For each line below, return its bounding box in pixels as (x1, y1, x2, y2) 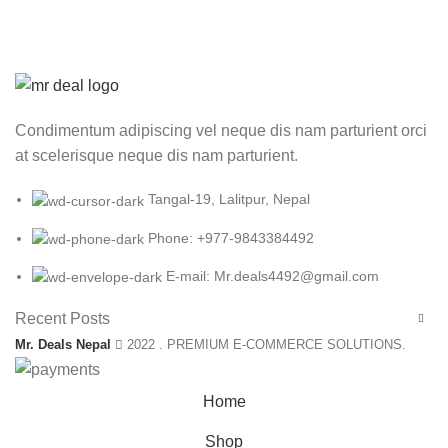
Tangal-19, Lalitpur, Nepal (148, 191, 310, 208)
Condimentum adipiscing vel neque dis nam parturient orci (15, 122, 427, 140)
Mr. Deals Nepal (15, 337, 111, 353)
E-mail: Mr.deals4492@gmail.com (166, 267, 379, 284)
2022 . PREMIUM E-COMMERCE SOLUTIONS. (123, 337, 406, 353)
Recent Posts (15, 310, 110, 328)
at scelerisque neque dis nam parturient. (15, 147, 298, 165)
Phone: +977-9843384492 (148, 229, 314, 246)
